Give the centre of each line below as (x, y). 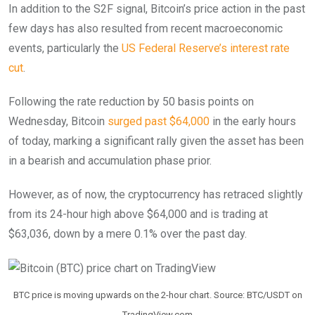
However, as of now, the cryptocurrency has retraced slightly (156, 194)
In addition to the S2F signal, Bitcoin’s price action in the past (157, 8)
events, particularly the (65, 48)
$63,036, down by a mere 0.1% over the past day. (128, 233)
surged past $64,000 (159, 121)
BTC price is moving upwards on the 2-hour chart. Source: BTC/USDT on (157, 295)
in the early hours (253, 121)
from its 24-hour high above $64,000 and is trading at (138, 214)
